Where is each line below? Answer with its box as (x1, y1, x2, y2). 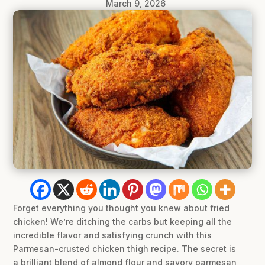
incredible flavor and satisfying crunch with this (13, 230, 212, 240)
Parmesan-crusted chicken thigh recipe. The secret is (13, 243, 237, 254)
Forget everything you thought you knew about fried (13, 202, 230, 213)
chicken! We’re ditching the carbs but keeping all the (13, 216, 232, 227)
